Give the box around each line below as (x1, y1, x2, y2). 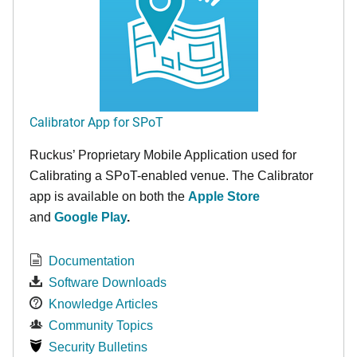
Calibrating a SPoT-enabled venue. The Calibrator (29, 169, 313, 182)
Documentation (49, 254, 135, 268)
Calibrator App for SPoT (29, 113, 163, 130)
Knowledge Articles (49, 297, 158, 311)
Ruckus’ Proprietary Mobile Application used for (29, 148, 296, 162)
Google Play (54, 210, 127, 224)
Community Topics (49, 319, 153, 332)
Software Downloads (49, 276, 167, 289)
